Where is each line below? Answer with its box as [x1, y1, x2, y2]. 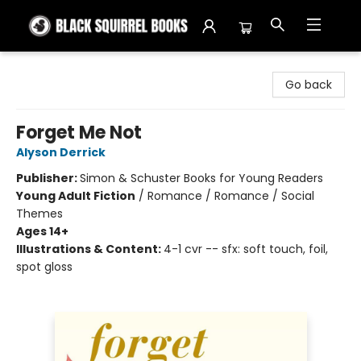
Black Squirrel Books [12, 59, 121, 75]
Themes [16, 205, 63, 222]
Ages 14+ [16, 223, 68, 239]
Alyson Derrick [16, 144, 106, 160]
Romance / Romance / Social [147, 188, 314, 204]
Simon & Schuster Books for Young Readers [80, 170, 323, 186]
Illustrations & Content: [16, 241, 164, 257]
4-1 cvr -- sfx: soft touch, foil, [164, 241, 328, 257]
